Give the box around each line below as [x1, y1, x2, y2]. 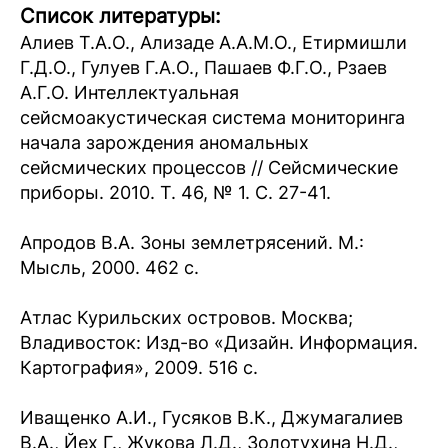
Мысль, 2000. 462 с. [20, 257, 199, 278]
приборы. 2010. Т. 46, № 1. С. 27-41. [20, 182, 331, 203]
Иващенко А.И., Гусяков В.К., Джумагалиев [20, 407, 403, 428]
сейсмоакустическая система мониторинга [20, 107, 405, 128]
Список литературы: [20, 4, 221, 28]
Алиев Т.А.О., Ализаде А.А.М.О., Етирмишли [20, 32, 407, 53]
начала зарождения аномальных [20, 132, 309, 153]
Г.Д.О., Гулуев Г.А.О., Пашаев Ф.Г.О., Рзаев [20, 57, 387, 78]
